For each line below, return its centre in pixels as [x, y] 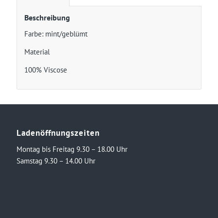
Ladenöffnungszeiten [58, 133]
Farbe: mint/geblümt [56, 34]
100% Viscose [45, 70]
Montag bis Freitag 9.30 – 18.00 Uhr [72, 149]
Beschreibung [47, 18]
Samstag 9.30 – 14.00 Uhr [56, 161]
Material [37, 52]
